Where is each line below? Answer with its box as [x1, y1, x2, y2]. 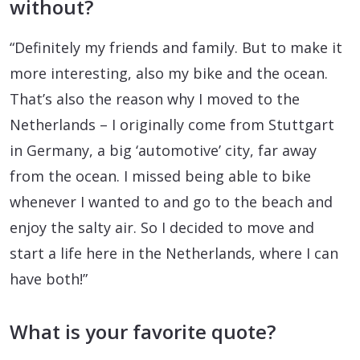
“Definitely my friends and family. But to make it [10, 38, 342, 58]
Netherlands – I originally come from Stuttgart [10, 115, 334, 135]
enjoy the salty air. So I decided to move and [10, 218, 314, 238]
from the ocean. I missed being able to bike [10, 166, 311, 186]
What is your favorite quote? [10, 318, 276, 346]
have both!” [10, 269, 88, 289]
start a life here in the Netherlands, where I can [10, 243, 338, 264]
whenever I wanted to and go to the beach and [10, 192, 333, 212]
